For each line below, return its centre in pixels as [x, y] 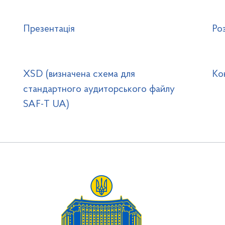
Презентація [49, 29]
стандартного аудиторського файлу [99, 89]
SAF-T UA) [46, 104]
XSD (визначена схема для [79, 74]
